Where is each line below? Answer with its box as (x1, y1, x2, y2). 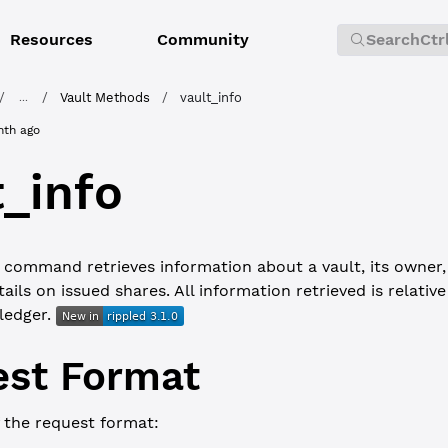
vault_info (179, 90, 242, 105)
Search (366, 30, 420, 49)
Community (157, 30, 249, 49)
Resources (10, 30, 93, 49)
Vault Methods (59, 90, 150, 105)
